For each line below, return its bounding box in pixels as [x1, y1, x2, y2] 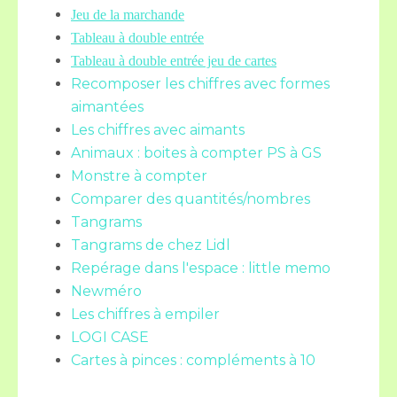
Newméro [71, 283, 142, 300]
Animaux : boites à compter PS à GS [71, 144, 322, 161]
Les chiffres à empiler [71, 306, 220, 323]
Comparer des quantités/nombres [71, 191, 310, 207]
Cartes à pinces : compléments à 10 [71, 352, 315, 369]
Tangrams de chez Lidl [71, 237, 230, 253]
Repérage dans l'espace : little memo [71, 260, 331, 276]
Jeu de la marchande [71, 7, 184, 22]
